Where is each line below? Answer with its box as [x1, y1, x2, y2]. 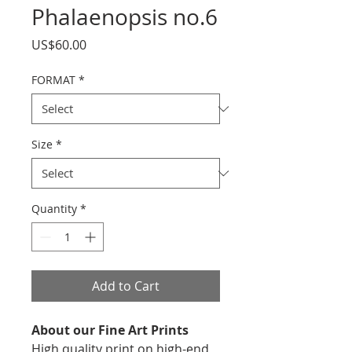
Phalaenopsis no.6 [31, 2, 218, 31]
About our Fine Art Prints [31, 321, 189, 339]
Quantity [31, 201, 77, 216]
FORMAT [31, 72, 75, 87]
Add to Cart [92, 277, 159, 295]
